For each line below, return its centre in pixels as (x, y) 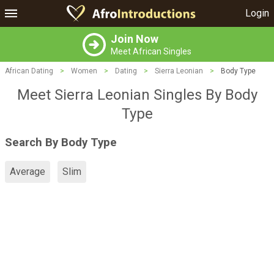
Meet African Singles (151, 51)
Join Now (135, 39)
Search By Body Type (61, 142)
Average (28, 172)
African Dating (29, 71)
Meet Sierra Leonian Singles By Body (137, 95)
